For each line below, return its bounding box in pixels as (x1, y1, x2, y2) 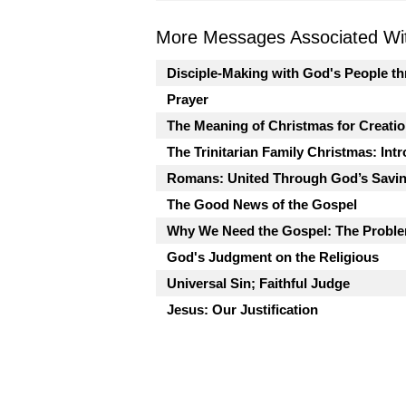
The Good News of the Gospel (167, 196, 357, 212)
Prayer (167, 91, 208, 107)
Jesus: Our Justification (167, 301, 318, 317)
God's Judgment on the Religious (167, 248, 379, 265)
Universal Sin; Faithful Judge (167, 275, 350, 291)
